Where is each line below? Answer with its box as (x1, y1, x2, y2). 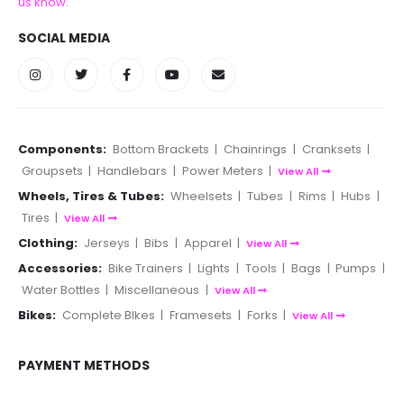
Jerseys (83, 234, 130, 252)
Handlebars (97, 162, 168, 180)
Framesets (170, 307, 233, 325)
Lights (197, 260, 231, 278)
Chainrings (224, 141, 288, 159)
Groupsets (21, 162, 83, 180)
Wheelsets (170, 188, 233, 206)
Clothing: (18, 234, 78, 252)
